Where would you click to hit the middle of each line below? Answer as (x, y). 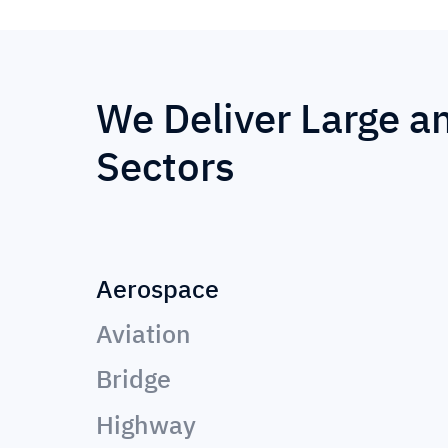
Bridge (133, 379)
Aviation (143, 334)
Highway (146, 424)
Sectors (165, 165)
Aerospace (157, 288)
